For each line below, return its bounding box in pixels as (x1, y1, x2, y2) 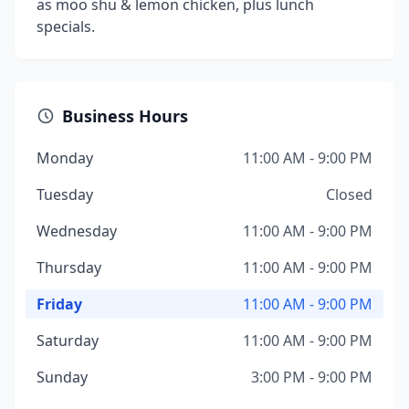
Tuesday (37, 184, 93, 204)
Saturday (37, 330, 99, 351)
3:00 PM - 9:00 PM (251, 367, 372, 387)
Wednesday (37, 221, 117, 241)
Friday (37, 294, 82, 314)
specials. (37, 16, 95, 37)
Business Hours (62, 105, 188, 127)
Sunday (37, 367, 88, 387)
